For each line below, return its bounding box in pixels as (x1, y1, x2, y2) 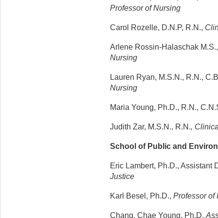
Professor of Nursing (110, 4, 181, 13)
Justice (110, 172, 134, 181)
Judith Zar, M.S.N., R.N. (110, 123, 191, 131)
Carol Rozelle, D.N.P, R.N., (110, 23, 203, 32)
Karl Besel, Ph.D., (110, 192, 173, 200)
